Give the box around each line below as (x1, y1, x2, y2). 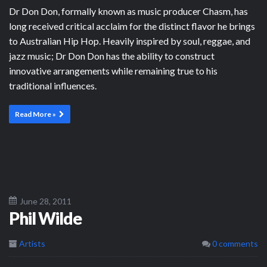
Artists (19, 238, 45, 249)
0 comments (210, 238, 258, 249)
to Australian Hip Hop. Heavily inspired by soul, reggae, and (9, 35, 250, 46)
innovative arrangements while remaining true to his (9, 64, 218, 76)
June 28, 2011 (20, 195, 72, 206)
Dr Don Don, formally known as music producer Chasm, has (9, 5, 248, 17)
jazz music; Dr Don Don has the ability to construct (9, 49, 215, 61)
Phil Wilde (9, 207, 82, 228)
